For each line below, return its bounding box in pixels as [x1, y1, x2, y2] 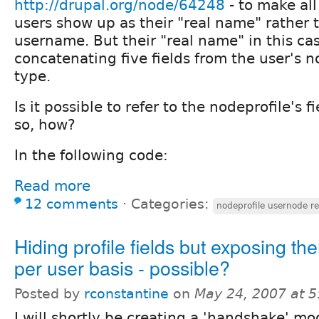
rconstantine [84, 286, 169, 302]
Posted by [14, 286, 84, 302]
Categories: [131, 197, 213, 212]
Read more [14, 177, 90, 195]
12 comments [25, 197, 118, 212]
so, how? [14, 116, 75, 134]
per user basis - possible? [14, 253, 230, 282]
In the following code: [14, 147, 168, 164]
